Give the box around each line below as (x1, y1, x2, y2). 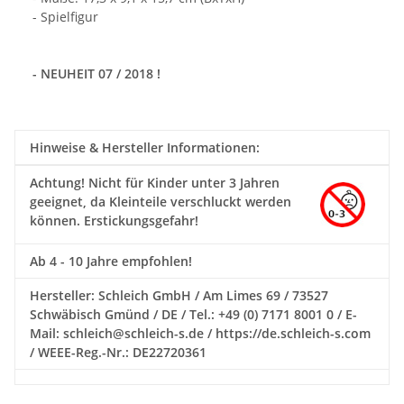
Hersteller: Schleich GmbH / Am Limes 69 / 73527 (30, 286, 328, 304)
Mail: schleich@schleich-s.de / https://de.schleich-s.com (30, 324, 371, 342)
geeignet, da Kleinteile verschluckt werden (30, 192, 291, 210)
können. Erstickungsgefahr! (30, 211, 198, 229)
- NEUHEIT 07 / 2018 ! (32, 64, 161, 82)
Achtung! (30, 173, 85, 191)
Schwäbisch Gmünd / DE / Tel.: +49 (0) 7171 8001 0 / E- (30, 305, 357, 323)
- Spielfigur (32, 7, 98, 25)
